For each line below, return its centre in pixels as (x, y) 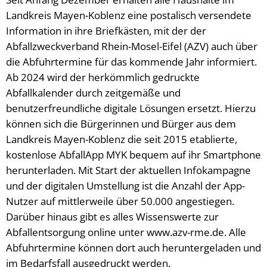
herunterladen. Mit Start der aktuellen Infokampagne (128, 170)
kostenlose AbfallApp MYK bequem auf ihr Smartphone (133, 155)
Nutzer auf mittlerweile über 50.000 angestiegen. (120, 201)
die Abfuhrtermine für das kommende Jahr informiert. (131, 62)
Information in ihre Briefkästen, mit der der (106, 31)
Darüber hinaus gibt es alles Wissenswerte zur (112, 217)
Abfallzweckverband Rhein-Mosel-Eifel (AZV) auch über (132, 46)
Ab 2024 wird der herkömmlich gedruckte (103, 77)
